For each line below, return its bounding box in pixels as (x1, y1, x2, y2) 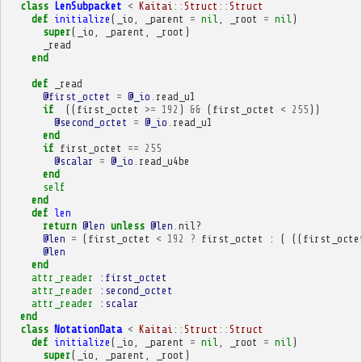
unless (110, 219, 145, 232)
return (42, 219, 77, 232)
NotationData (53, 322, 122, 335)
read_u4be (138, 154, 190, 167)
